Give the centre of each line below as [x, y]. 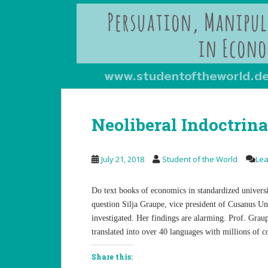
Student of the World [200, 159]
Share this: [112, 257]
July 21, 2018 [123, 159]
